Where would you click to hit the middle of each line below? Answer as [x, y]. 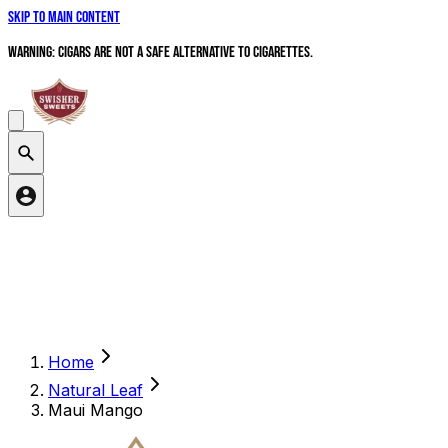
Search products [52, 227]
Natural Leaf [95, 390]
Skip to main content [64, 17]
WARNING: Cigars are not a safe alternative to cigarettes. [160, 52]
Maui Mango [95, 410]
